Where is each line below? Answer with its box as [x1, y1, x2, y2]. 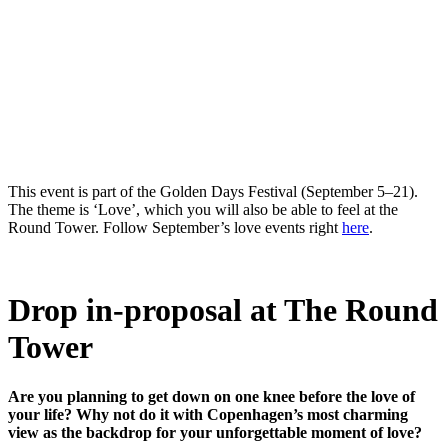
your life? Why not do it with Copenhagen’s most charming [8, 405, 408, 423]
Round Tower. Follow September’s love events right [8, 218, 342, 236]
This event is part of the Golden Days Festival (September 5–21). [8, 182, 418, 200]
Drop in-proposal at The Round [8, 292, 438, 329]
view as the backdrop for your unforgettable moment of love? [8, 423, 422, 441]
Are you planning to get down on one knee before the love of [8, 387, 415, 405]
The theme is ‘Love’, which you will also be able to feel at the [8, 200, 398, 218]
